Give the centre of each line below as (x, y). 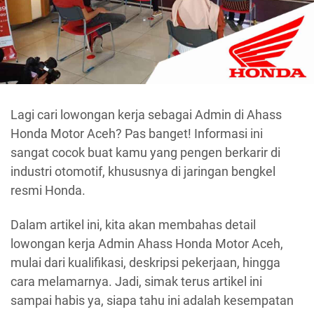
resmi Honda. (48, 190)
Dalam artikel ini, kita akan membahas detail (133, 225)
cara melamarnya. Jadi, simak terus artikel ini (136, 282)
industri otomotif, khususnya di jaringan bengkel (143, 171)
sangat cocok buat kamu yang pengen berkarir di (145, 152)
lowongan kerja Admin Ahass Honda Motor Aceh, (147, 244)
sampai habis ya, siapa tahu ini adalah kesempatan (152, 301)
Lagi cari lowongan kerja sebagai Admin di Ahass (146, 114)
